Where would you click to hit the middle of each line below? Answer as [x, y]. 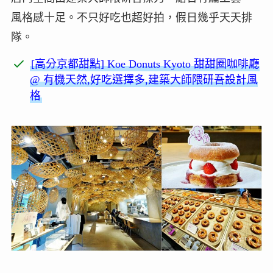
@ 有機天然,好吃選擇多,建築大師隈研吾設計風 [144, 80]
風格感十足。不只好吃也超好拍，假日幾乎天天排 [131, 17]
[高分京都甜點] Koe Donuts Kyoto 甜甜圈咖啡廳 [146, 64]
